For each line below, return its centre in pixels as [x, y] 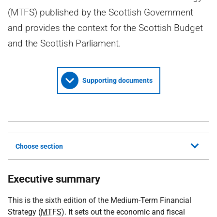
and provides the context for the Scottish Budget [105, 28]
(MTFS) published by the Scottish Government [101, 12]
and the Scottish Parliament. [64, 43]
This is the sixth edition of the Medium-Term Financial [100, 200]
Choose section [39, 146]
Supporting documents [117, 80]
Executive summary [54, 179]
